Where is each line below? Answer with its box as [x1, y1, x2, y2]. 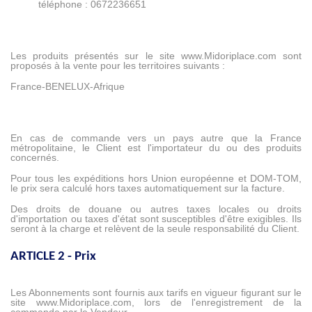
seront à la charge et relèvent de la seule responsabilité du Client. [10, 223, 299, 235]
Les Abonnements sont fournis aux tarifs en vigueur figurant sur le [10, 287, 302, 299]
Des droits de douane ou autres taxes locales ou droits [10, 203, 302, 215]
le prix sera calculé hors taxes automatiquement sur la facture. [10, 182, 285, 194]
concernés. [10, 152, 59, 164]
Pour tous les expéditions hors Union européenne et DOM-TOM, [10, 173, 302, 185]
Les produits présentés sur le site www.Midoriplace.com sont [10, 50, 302, 62]
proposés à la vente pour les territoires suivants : [10, 60, 225, 72]
